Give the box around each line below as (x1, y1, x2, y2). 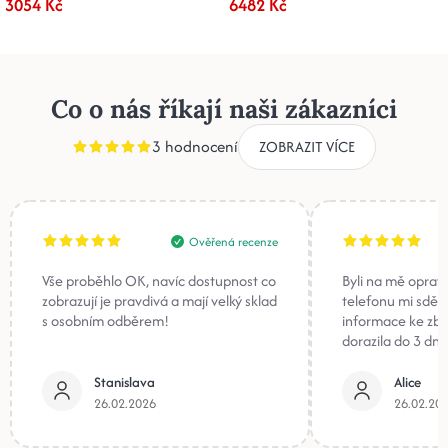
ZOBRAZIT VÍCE (259, 135, 355, 157)
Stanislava (94, 371, 155, 392)
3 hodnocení (152, 135, 238, 159)
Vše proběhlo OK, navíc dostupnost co (42, 269, 276, 291)
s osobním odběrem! (42, 309, 169, 331)
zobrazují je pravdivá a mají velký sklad (42, 289, 277, 311)
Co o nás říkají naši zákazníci (51, 92, 397, 125)
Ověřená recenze (189, 232, 278, 250)
